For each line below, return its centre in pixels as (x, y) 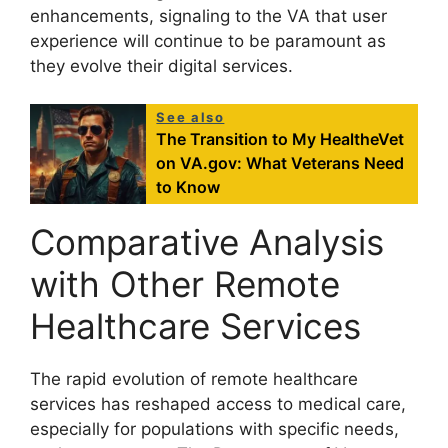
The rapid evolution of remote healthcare (194, 379)
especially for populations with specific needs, (214, 429)
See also (190, 117)
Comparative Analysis (207, 242)
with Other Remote (185, 284)
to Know (188, 187)
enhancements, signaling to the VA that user (208, 15)
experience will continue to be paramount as (208, 40)
